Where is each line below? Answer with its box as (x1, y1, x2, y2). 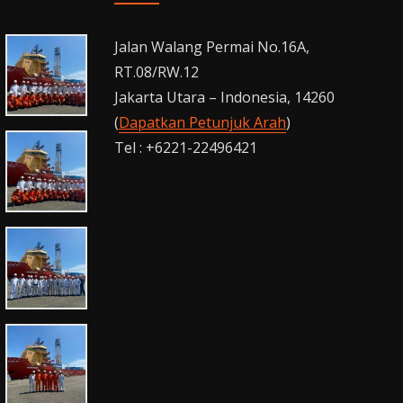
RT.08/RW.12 (114, 61, 199, 82)
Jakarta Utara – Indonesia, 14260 (114, 86, 335, 107)
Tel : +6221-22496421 (114, 137, 257, 157)
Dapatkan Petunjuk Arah (119, 112, 286, 132)
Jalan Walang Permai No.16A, (114, 36, 309, 57)
